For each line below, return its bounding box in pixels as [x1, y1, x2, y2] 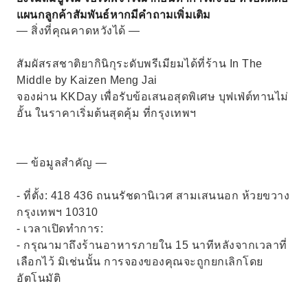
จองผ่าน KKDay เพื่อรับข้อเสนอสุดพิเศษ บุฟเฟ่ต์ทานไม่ [16, 91, 289, 102]
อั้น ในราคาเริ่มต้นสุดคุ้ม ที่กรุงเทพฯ [16, 107, 197, 119]
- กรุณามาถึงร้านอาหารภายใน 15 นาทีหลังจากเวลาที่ [16, 239, 287, 251]
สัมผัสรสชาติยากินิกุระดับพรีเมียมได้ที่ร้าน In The [16, 58, 263, 69]
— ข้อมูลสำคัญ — [16, 157, 107, 168]
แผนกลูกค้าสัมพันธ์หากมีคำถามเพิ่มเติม [16, 7, 211, 22]
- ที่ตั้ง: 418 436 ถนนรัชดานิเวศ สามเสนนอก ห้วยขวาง [16, 190, 289, 201]
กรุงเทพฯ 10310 [16, 206, 98, 218]
